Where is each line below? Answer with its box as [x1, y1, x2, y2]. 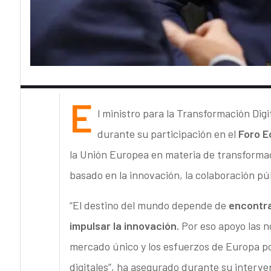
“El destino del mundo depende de [69, 198, 229, 212]
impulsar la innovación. [69, 219, 179, 233]
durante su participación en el [97, 127, 236, 141]
